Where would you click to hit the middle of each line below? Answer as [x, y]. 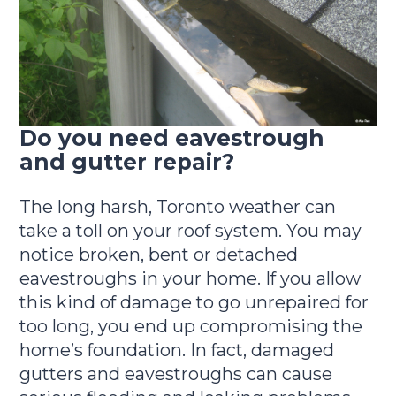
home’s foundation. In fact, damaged [177, 350]
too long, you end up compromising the [191, 327]
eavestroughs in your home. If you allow [190, 279]
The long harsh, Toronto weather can [178, 207]
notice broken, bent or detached [159, 255]
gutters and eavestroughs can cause [176, 374]
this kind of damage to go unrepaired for [194, 303]
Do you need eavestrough [172, 137]
